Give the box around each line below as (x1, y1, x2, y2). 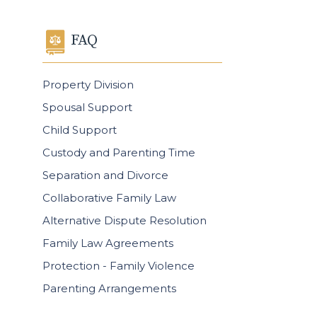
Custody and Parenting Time (42, 146, 195, 159)
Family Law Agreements (42, 236, 173, 250)
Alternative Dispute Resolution (42, 214, 207, 227)
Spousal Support (42, 100, 132, 114)
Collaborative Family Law (42, 191, 176, 204)
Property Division (42, 78, 134, 91)
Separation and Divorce (42, 168, 168, 182)
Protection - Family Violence (42, 259, 195, 272)
